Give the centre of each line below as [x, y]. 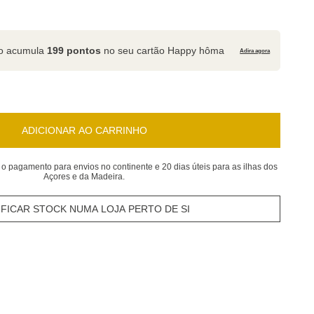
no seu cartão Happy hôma [163, 50]
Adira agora [255, 50]
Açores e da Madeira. [84, 177]
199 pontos [74, 50]
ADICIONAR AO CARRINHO [84, 130]
